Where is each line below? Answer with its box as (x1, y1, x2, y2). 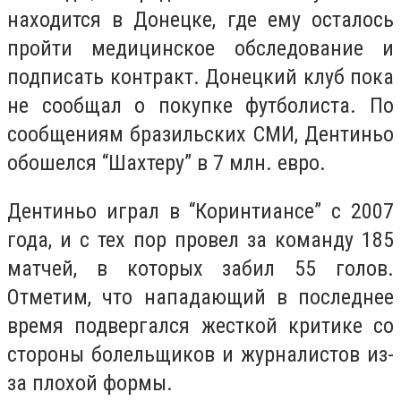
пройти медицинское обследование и (7, 36, 394, 61)
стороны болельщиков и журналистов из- (7, 341, 394, 367)
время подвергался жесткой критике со (7, 312, 394, 338)
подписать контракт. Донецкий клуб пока (7, 64, 394, 90)
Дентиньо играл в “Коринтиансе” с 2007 (7, 198, 394, 224)
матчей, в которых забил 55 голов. (7, 255, 394, 281)
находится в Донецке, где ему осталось (7, 7, 394, 32)
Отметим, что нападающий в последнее (7, 284, 394, 310)
